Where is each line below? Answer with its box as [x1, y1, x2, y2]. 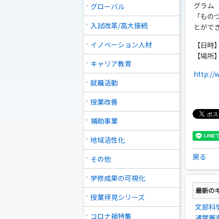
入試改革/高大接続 [90, 21, 148, 30]
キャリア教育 [90, 59, 131, 68]
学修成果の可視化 [90, 173, 145, 183]
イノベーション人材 [90, 40, 152, 49]
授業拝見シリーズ [90, 192, 145, 202]
